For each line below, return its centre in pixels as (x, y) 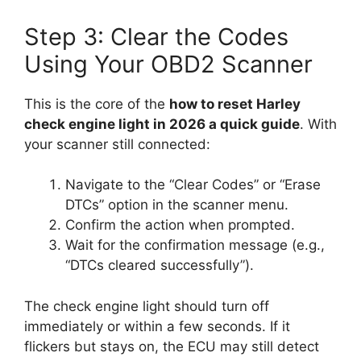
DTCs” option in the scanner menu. (177, 205)
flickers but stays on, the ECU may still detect (172, 346)
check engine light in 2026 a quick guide (162, 124)
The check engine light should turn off (147, 306)
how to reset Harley (235, 104)
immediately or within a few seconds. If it (157, 326)
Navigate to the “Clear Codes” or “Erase (193, 185)
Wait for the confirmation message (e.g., (195, 245)
